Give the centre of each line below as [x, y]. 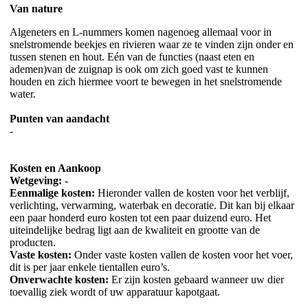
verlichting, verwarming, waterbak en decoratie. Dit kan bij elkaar [152, 205]
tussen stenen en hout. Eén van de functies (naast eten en [132, 56]
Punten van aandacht [59, 118]
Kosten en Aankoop [55, 168]
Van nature [36, 8]
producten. [33, 242]
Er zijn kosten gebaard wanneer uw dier [196, 279]
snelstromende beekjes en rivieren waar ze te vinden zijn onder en [152, 44]
